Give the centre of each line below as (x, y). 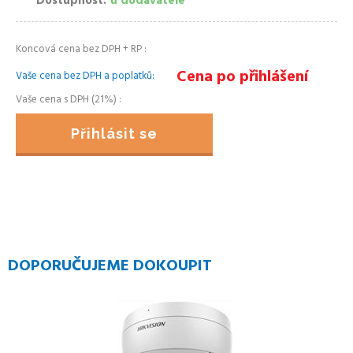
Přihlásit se (114, 134)
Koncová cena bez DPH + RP (80, 49)
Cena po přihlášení (242, 77)
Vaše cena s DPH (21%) (67, 100)
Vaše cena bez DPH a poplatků (84, 76)
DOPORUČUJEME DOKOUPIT (110, 266)
